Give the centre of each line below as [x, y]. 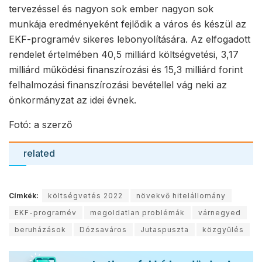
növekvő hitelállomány [181, 196]
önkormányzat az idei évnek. [73, 100]
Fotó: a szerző [41, 125]
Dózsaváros [103, 230]
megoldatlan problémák [137, 213]
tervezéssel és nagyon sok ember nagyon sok [111, 9]
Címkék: [24, 196]
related [39, 154]
